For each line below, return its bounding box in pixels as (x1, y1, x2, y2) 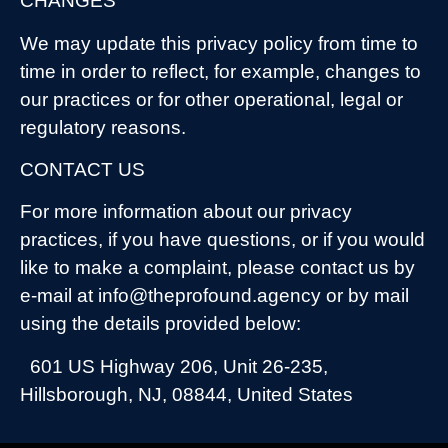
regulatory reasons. (20, 116, 186, 138)
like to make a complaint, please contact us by (20, 257, 415, 279)
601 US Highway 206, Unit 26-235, (30, 355, 328, 377)
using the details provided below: (20, 313, 301, 335)
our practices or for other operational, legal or (20, 88, 403, 110)
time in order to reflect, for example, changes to (20, 60, 421, 82)
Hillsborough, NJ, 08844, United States (20, 383, 353, 405)
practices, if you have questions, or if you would (20, 229, 425, 251)
